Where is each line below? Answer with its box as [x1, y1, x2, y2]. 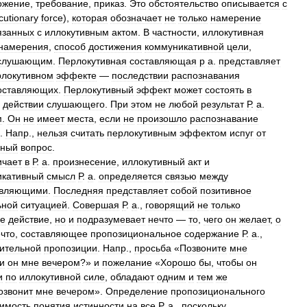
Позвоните [180, 243, 227, 254]
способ [54, 41, 86, 52]
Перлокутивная [58, 56, 127, 66]
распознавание [190, 113, 258, 124]
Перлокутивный [64, 84, 134, 95]
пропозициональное [90, 228, 182, 239]
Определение [106, 286, 168, 297]
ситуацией [21, 199, 67, 210]
